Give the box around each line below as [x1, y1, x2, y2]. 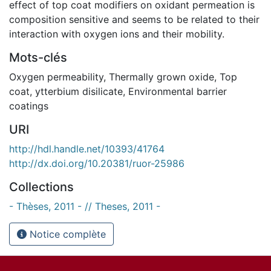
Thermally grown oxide [109, 70, 214, 83]
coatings [9, 99, 48, 112]
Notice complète [27, 227, 106, 240]
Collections [9, 179, 74, 194]
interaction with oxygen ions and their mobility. [9, 27, 224, 40]
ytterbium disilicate [35, 85, 123, 97]
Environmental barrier [128, 85, 227, 97]
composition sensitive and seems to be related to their [9, 13, 260, 25]
